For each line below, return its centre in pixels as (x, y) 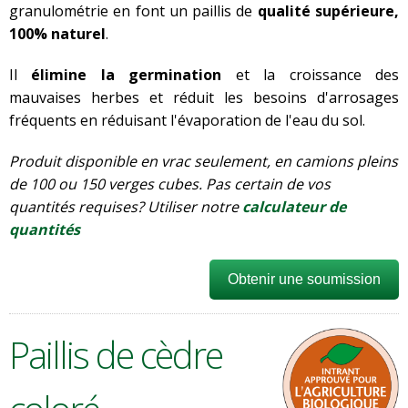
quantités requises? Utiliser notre (126, 206)
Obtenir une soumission (304, 279)
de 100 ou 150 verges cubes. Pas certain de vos (170, 184)
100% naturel (57, 33)
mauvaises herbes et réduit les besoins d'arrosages (204, 97)
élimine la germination (127, 74)
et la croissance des (311, 74)
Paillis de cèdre (116, 354)
